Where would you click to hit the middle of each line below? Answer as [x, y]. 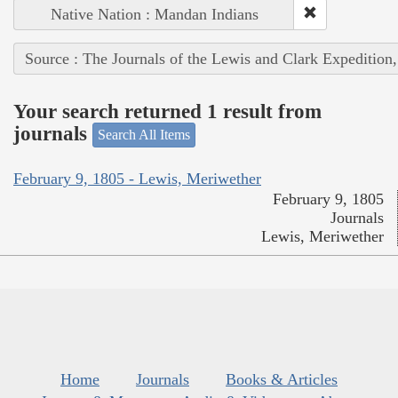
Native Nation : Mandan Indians [154, 15]
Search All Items [144, 135]
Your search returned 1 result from [167, 111]
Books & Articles [282, 379]
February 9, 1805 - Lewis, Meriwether [137, 178]
